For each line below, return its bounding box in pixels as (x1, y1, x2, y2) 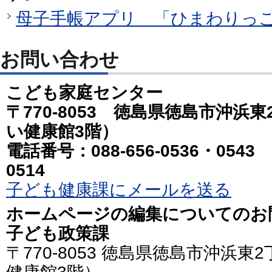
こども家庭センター (6, 83, 163, 102)
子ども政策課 (6, 224, 109, 243)
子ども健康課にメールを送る (6, 180, 231, 199)
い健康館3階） (6, 121, 118, 141)
